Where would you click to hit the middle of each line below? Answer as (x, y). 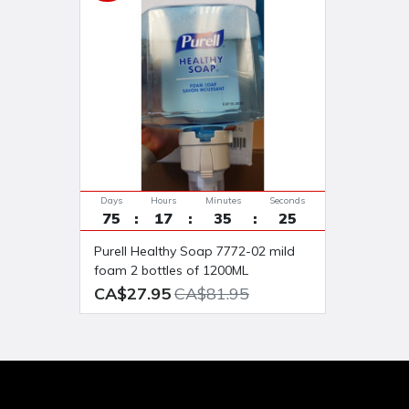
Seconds (288, 200)
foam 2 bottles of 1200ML (171, 270)
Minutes (223, 200)
